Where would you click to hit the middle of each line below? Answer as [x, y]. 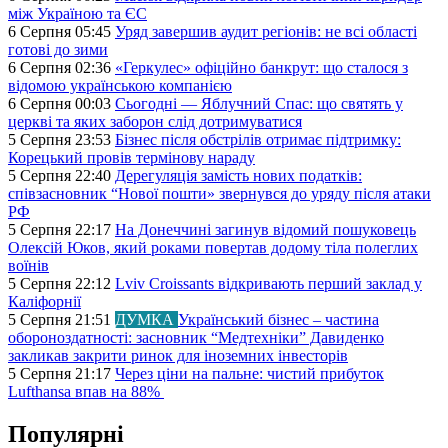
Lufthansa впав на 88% [86, 392]
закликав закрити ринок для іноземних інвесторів [178, 356]
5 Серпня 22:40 [61, 176]
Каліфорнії [44, 302]
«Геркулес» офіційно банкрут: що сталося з [261, 68]
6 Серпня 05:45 [61, 32]
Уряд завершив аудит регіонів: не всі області [266, 32]
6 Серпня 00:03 [61, 104]
